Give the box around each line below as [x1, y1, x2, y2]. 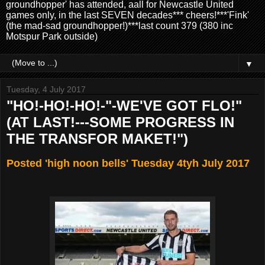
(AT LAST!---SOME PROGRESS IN [7, 114, 234, 130]
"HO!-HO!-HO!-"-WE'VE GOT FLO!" [7, 97, 242, 114]
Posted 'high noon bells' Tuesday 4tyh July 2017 [7, 157, 250, 169]
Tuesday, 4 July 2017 [7, 84, 86, 94]
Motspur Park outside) [6, 31, 98, 41]
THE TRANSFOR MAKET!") [7, 130, 188, 147]
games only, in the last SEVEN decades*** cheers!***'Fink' [6, 9, 249, 20]
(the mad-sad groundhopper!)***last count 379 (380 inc [6, 20, 233, 31]
